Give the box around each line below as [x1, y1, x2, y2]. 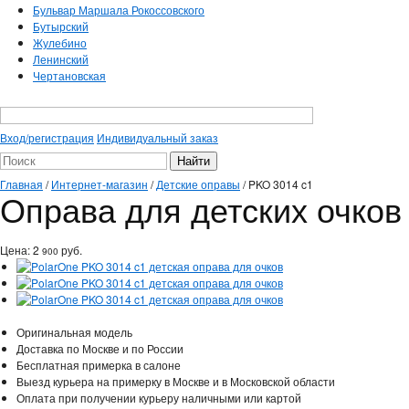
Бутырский [33, 18, 89, 34]
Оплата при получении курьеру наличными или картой [16, 389, 301, 405]
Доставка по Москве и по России [16, 340, 184, 356]
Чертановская [33, 68, 106, 83]
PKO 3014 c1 [248, 175, 313, 192]
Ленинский [33, 51, 89, 67]
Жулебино [33, 35, 87, 50]
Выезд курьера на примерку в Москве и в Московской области [16, 372, 335, 389]
